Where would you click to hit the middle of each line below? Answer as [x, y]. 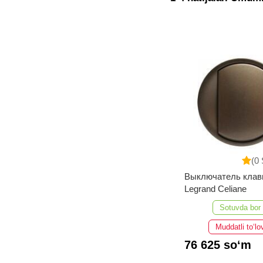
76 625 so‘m [218, 245]
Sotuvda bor [240, 208]
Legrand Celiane [215, 189]
